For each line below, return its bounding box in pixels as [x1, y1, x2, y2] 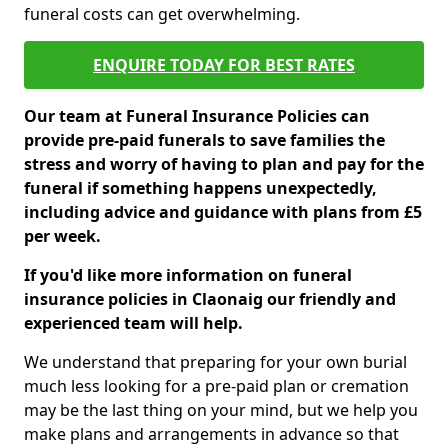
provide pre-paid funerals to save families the [24, 129, 385, 151]
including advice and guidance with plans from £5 [24, 201, 422, 223]
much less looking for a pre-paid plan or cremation [24, 375, 409, 397]
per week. [24, 225, 105, 247]
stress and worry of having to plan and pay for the [24, 153, 424, 175]
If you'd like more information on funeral [24, 264, 352, 286]
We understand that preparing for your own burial [24, 351, 407, 373]
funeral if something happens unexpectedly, [24, 177, 377, 199]
